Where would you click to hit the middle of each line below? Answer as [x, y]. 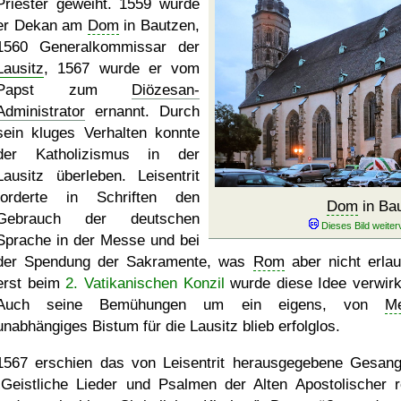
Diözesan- [166, 90]
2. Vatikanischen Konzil [145, 283]
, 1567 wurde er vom [122, 68]
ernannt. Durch [142, 111]
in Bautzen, [159, 26]
